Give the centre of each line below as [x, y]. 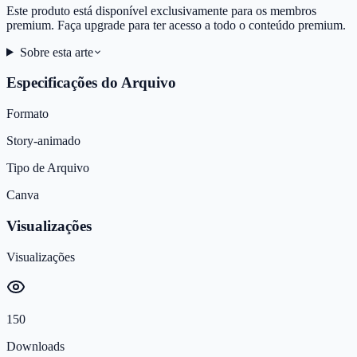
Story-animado [43, 141]
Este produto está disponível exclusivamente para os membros [161, 10]
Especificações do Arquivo [91, 83]
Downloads [35, 346]
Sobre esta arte [56, 52]
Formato [27, 114]
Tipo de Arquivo [48, 168]
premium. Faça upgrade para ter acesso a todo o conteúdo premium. [176, 25]
